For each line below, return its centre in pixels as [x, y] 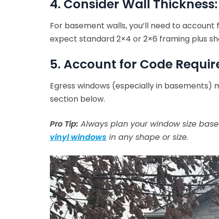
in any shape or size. [147, 137]
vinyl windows [78, 137]
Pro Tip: [64, 124]
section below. [77, 99]
